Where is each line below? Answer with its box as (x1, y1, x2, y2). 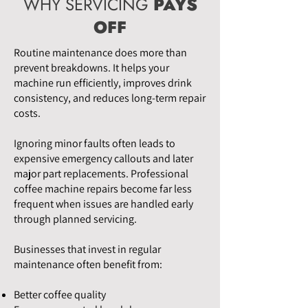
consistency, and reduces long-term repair (14, 91, 206, 106)
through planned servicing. (14, 212, 137, 227)
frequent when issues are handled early (14, 197, 193, 212)
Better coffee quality (14, 287, 106, 302)
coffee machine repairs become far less (14, 181, 192, 197)
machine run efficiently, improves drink (14, 76, 192, 91)
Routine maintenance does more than (14, 45, 187, 60)
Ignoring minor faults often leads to (14, 136, 175, 151)
